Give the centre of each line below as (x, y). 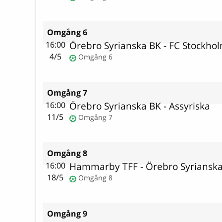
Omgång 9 (67, 214)
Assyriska (190, 106)
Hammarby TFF (104, 166)
